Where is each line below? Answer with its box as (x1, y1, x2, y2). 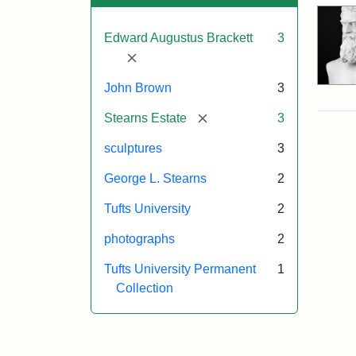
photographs (104, 232, 175, 246)
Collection (116, 281, 173, 296)
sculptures (104, 141, 162, 156)
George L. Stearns (104, 172, 207, 186)
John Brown (104, 80, 172, 95)
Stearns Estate (104, 110, 187, 125)
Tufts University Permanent (104, 262, 256, 277)
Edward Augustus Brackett (104, 30, 253, 44)
